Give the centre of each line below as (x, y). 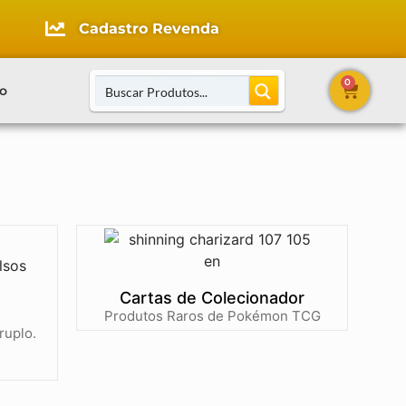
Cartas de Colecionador (212, 298)
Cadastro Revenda (150, 29)
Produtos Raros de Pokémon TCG (212, 316)
